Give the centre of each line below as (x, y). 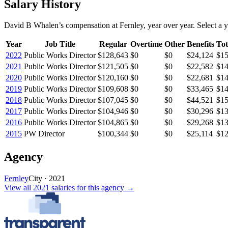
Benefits (201, 44)
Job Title (60, 44)
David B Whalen (31, 25)
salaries (63, 188)
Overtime (146, 44)
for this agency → (105, 188)
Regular (113, 44)
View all (19, 188)
